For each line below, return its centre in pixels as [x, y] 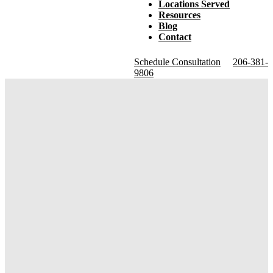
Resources [179, 15]
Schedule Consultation [177, 62]
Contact [175, 37]
